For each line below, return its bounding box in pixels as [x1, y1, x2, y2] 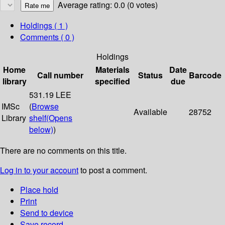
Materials [95, 64, 130, 76]
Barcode [189, 69, 221, 81]
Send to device [20, 207, 73, 219]
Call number [37, 69, 83, 81]
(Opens [46, 112, 72, 124]
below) [29, 124, 53, 136]
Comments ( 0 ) [20, 31, 74, 43]
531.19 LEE [29, 89, 71, 101]
